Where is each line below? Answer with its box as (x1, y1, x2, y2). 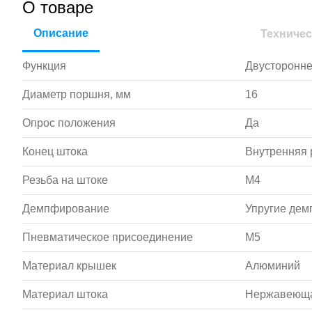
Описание (33, 26, 88, 39)
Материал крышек (22, 260, 116, 272)
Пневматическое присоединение (22, 231, 193, 243)
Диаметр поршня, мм (22, 88, 131, 100)
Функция (22, 60, 66, 72)
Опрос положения (22, 117, 116, 129)
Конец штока (22, 146, 88, 157)
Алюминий (245, 260, 300, 272)
